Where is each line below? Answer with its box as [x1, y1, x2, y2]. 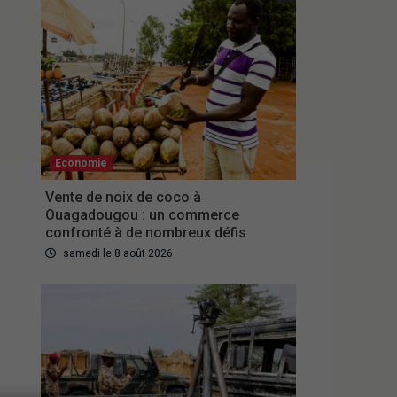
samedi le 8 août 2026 [59, 247, 173, 261]
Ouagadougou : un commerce [44, 206, 239, 224]
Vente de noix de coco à [44, 189, 201, 206]
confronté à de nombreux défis [44, 224, 246, 242]
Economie [54, 157, 107, 170]
